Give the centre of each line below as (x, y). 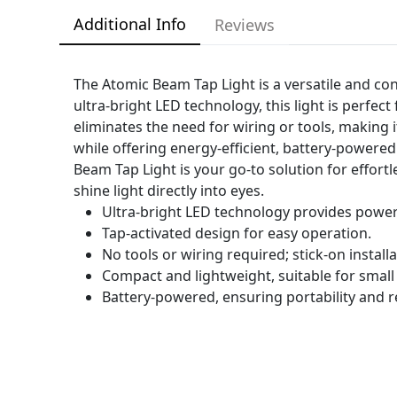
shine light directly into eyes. (169, 191)
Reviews (245, 24)
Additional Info (130, 24)
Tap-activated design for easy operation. (237, 234)
